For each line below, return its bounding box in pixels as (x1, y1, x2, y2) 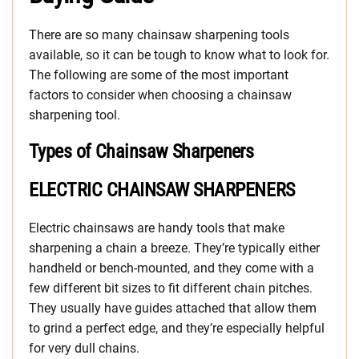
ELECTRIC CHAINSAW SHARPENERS (29, 179, 295, 202)
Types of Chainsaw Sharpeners (29, 140, 254, 163)
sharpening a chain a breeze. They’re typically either (29, 240, 320, 256)
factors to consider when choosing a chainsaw (29, 87, 292, 103)
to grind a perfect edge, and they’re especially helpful (29, 321, 325, 337)
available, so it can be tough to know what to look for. (29, 47, 329, 63)
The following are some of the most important (29, 67, 288, 83)
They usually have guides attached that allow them (29, 301, 317, 317)
